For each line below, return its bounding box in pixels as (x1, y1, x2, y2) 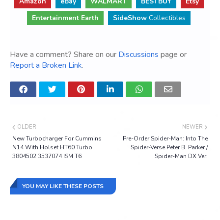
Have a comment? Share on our (10, 49, 118, 60)
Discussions (118, 49, 159, 60)
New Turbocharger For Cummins (12, 135, 102, 143)
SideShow (113, 13, 147, 23)
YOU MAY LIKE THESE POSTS (22, 182, 104, 191)
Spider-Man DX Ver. (155, 152, 208, 161)
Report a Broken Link (10, 60, 82, 71)
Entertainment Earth (32, 13, 99, 23)
